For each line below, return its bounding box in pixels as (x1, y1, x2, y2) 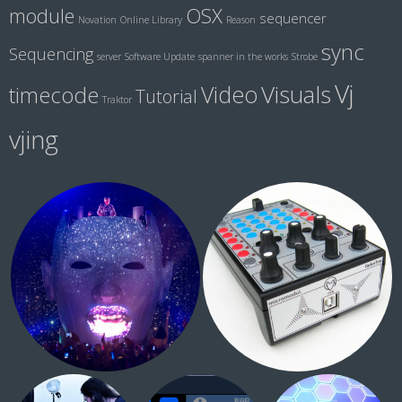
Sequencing (9, 43, 93, 66)
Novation (78, 13, 117, 27)
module (9, 2, 74, 30)
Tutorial (135, 83, 197, 109)
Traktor (102, 93, 132, 107)
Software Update (125, 50, 195, 64)
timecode (9, 81, 99, 110)
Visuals (261, 78, 331, 111)
